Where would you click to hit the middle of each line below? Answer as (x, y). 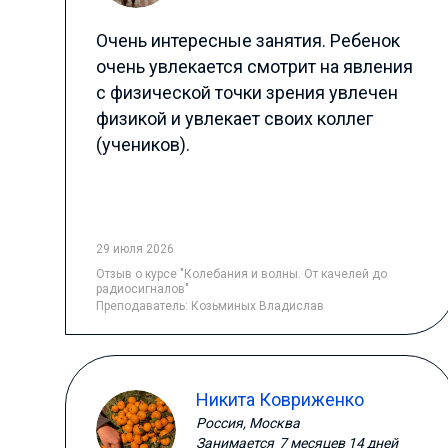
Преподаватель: (143, 306)
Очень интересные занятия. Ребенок (247, 40)
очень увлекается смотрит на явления (254, 66)
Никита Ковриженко (279, 399)
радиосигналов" (142, 289)
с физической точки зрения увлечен (246, 92)
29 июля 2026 (134, 249)
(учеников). (142, 144)
